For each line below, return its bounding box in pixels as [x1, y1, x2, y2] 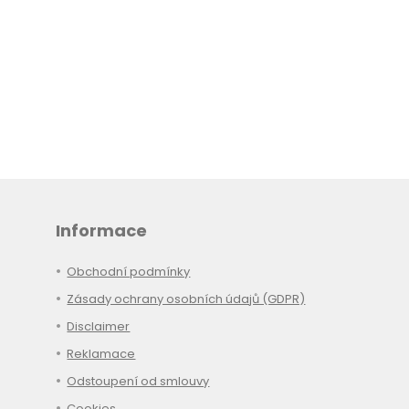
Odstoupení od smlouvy [67, 372, 210, 391]
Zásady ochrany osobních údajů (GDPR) [67, 290, 306, 309]
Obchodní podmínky [67, 263, 191, 281]
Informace [56, 219, 148, 243]
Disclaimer [67, 318, 131, 336]
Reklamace [67, 345, 136, 363]
